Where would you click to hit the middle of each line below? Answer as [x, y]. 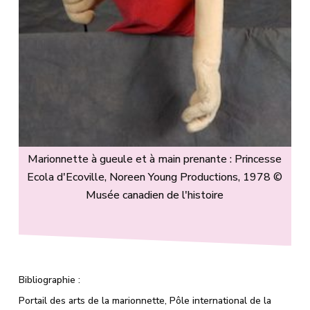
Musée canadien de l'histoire [155, 195]
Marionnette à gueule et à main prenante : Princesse [155, 159]
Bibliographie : [49, 280]
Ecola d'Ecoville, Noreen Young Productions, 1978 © [155, 177]
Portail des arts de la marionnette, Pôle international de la [145, 300]
